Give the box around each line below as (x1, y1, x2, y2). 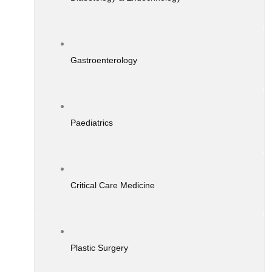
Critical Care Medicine (70, 180, 155, 191)
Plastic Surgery (70, 242, 128, 253)
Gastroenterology (70, 55, 137, 66)
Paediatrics (70, 118, 113, 128)
